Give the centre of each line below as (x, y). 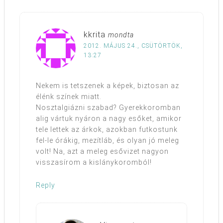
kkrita (95, 35)
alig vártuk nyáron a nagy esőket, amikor (109, 119)
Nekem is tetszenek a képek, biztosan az (108, 86)
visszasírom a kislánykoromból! (94, 163)
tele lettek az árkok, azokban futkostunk (107, 130)
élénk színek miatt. (69, 97)
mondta (121, 35)
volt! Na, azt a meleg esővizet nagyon (102, 152)
